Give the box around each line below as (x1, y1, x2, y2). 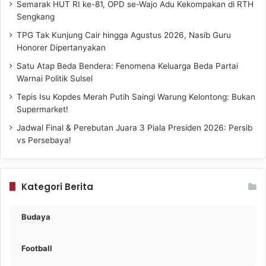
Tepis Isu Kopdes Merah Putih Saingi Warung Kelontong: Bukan (17, 91, 255, 102)
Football (21, 243, 52, 253)
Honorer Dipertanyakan (17, 42, 108, 52)
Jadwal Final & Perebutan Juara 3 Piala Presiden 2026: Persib (17, 122, 252, 132)
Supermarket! (17, 104, 71, 114)
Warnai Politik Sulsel (17, 73, 95, 83)
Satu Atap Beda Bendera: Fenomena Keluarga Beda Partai (17, 61, 238, 71)
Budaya (21, 211, 50, 221)
